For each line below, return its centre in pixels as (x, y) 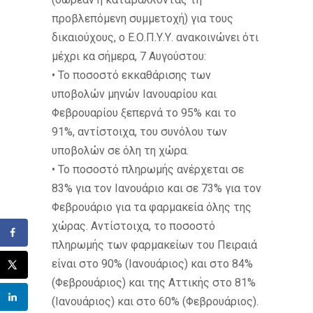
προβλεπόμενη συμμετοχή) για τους (143, 18)
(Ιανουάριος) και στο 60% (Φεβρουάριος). (155, 301)
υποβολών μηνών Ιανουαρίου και (134, 94)
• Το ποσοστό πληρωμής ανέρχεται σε (148, 169)
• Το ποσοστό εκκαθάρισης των (131, 75)
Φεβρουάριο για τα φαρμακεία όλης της (152, 207)
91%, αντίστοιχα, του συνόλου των (139, 131)
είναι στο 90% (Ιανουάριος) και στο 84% (152, 263)
